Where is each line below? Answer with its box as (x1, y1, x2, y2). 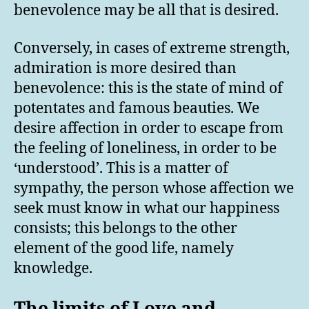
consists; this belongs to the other (14, 219, 237, 239)
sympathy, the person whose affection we (14, 179, 294, 199)
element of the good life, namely (14, 239, 234, 259)
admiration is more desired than (14, 59, 237, 79)
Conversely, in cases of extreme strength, (14, 39, 290, 59)
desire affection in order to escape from (14, 119, 283, 139)
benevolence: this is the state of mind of (14, 79, 283, 99)
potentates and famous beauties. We (14, 99, 259, 119)
